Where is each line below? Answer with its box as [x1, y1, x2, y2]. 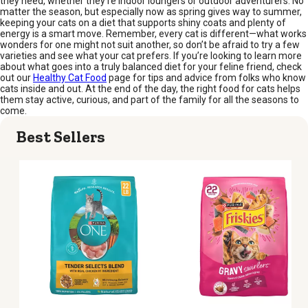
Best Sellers [16, 126, 105, 146]
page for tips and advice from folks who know [107, 71, 306, 83]
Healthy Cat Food [33, 71, 107, 83]
